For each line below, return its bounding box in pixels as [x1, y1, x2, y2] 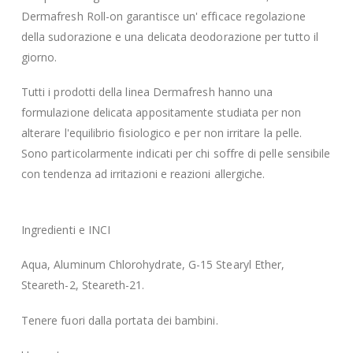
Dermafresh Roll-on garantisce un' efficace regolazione [20, 8, 306, 24]
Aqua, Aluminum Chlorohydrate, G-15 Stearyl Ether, [20, 257, 285, 273]
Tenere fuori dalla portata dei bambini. [20, 312, 218, 328]
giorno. [20, 49, 58, 65]
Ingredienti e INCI [20, 221, 111, 237]
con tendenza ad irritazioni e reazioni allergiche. [20, 166, 266, 182]
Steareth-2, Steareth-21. [20, 277, 145, 293]
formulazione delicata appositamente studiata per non [20, 105, 302, 121]
